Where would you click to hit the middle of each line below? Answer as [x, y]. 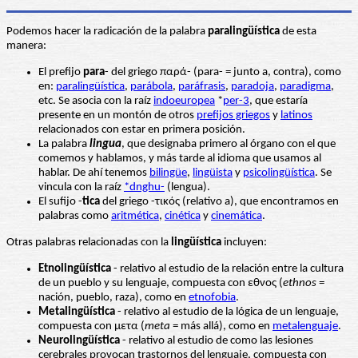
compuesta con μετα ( [91, 327]
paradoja [253, 87]
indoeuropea [184, 101]
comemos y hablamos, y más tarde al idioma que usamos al [180, 159]
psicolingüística [279, 173]
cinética [183, 217]
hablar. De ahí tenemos [94, 173]
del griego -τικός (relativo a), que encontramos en [219, 202]
